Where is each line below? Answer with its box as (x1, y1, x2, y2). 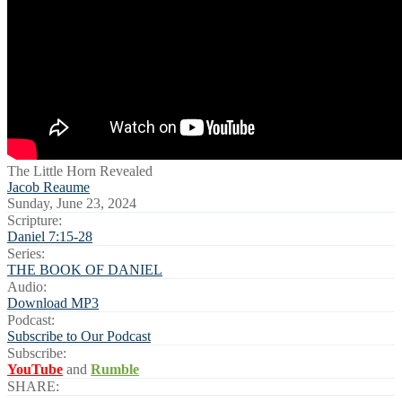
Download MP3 (7, 295, 99, 311)
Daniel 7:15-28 (7, 229, 92, 245)
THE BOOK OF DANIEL (7, 262, 162, 278)
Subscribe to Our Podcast (7, 328, 151, 345)
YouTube (7, 362, 63, 378)
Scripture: (7, 213, 62, 229)
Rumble (91, 362, 139, 378)
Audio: (7, 279, 47, 295)
